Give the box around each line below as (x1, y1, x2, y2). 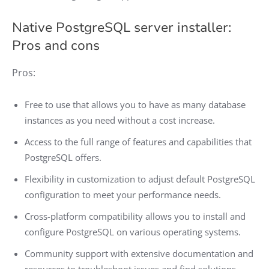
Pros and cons (12, 36, 100, 55)
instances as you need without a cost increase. (25, 113, 215, 126)
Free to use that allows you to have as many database (25, 98, 246, 110)
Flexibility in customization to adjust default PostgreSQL (25, 172, 255, 185)
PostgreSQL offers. (25, 151, 101, 163)
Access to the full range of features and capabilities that (25, 135, 252, 148)
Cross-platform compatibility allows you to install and (25, 210, 246, 222)
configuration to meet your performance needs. (25, 188, 221, 201)
